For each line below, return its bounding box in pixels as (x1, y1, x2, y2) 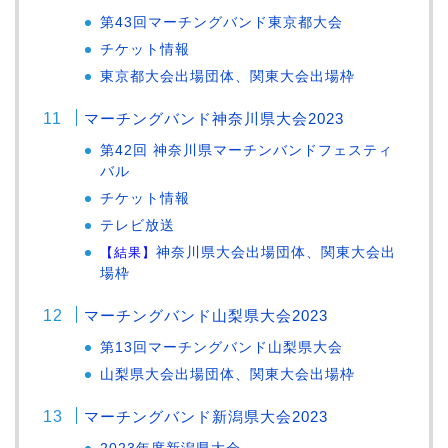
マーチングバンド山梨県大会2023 (84, 306, 329, 324)
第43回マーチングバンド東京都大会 (100, 14, 344, 30)
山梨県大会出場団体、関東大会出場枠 (100, 366, 356, 382)
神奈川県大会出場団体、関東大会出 (156, 244, 397, 260)
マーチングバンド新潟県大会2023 (84, 407, 329, 425)
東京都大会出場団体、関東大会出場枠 (100, 68, 356, 84)
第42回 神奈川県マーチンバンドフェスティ (100, 142, 394, 158)
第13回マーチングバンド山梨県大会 (100, 339, 344, 355)
